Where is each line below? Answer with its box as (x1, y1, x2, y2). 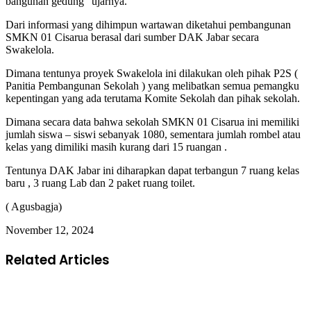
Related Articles (6, 250, 110, 269)
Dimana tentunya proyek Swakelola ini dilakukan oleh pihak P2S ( (6, 67, 298, 79)
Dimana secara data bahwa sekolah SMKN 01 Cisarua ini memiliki (6, 115, 299, 128)
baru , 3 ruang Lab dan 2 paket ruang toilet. (6, 176, 195, 189)
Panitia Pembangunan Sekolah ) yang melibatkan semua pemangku (6, 79, 299, 92)
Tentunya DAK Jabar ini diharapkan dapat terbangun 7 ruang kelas (6, 164, 299, 176)
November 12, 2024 (6, 224, 94, 236)
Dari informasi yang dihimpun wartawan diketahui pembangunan (6, 18, 291, 31)
